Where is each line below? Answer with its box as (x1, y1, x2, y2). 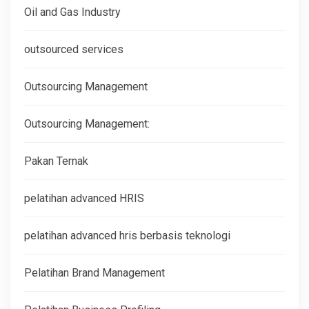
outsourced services (24, 42, 123, 56)
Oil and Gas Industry (24, 5, 121, 19)
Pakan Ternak (24, 154, 88, 168)
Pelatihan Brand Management (24, 266, 165, 279)
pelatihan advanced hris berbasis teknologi (24, 228, 230, 242)
